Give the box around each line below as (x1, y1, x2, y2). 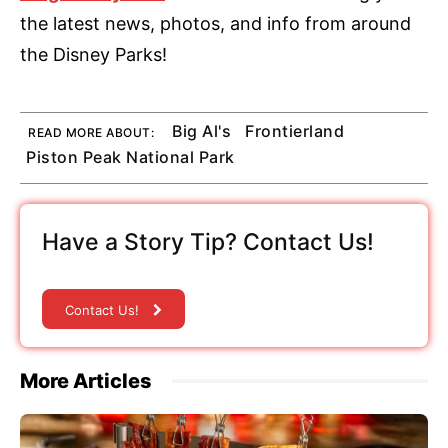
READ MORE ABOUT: (28, 124, 154, 140)
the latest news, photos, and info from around (20, 12, 411, 34)
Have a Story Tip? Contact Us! (42, 227, 374, 256)
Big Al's (172, 120, 231, 141)
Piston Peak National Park (26, 146, 235, 167)
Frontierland (245, 120, 344, 141)
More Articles (20, 368, 152, 393)
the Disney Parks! (20, 43, 167, 65)
